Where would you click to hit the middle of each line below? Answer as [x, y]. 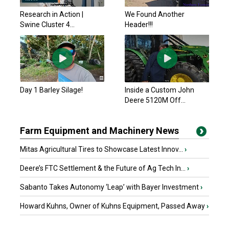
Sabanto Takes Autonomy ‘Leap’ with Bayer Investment [110, 187]
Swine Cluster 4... [47, 25]
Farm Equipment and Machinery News [99, 131]
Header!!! [139, 25]
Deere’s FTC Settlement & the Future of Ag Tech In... [104, 168]
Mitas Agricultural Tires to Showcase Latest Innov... [102, 149]
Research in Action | [52, 14]
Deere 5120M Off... [155, 100]
